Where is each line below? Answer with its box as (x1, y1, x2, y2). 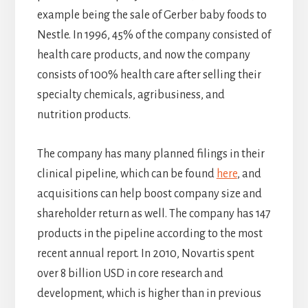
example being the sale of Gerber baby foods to (36, 9, 267, 22)
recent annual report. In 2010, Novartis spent (36, 247, 254, 261)
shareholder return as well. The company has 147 (36, 208, 271, 221)
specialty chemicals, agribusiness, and (36, 89, 225, 102)
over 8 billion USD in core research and (36, 267, 223, 280)
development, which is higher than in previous (36, 287, 261, 300)
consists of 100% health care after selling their (36, 69, 261, 82)
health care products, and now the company (36, 49, 250, 62)
